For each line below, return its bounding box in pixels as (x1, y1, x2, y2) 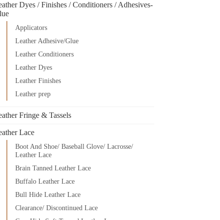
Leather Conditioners (15, 50, 74, 58)
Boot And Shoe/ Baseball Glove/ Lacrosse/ (15, 142, 134, 150)
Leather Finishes (15, 77, 61, 84)
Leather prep (15, 90, 51, 98)
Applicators (15, 24, 48, 31)
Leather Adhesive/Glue (15, 37, 79, 45)
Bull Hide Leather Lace (15, 191, 81, 198)
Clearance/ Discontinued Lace (15, 204, 98, 212)
